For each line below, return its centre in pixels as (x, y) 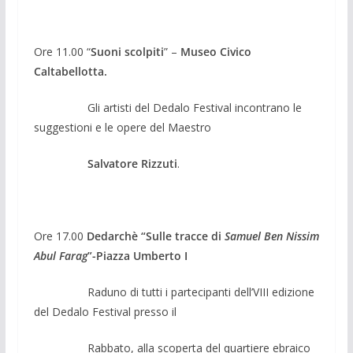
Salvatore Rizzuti (132, 163)
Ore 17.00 (60, 236)
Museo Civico (216, 51)
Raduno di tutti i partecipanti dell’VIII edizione (174, 292)
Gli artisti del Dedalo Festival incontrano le (194, 107)
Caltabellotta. (70, 71)
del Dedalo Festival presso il (105, 311)
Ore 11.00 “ (62, 51)
